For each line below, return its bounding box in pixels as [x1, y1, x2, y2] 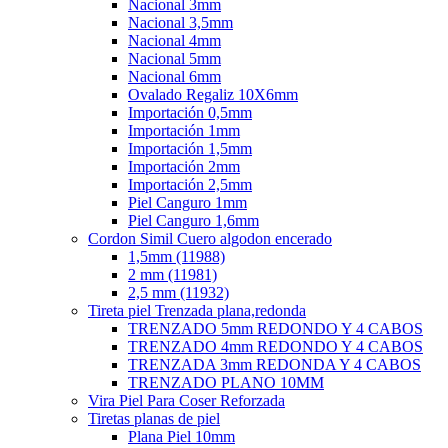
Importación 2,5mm [128, 176, 252, 193]
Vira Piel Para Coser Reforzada [88, 392, 285, 409]
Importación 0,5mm [128, 104, 252, 121]
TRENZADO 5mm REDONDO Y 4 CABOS [128, 320, 423, 337]
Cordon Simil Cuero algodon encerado [88, 230, 332, 247]
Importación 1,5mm [128, 140, 252, 157]
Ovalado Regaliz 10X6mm [128, 86, 298, 103]
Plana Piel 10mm [128, 428, 235, 445]
